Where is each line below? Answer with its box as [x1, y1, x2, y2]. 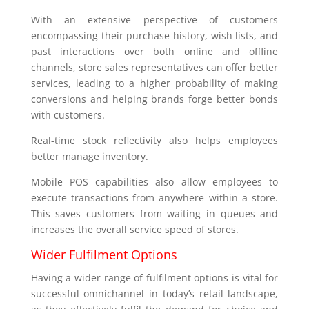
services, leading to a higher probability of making [30, 77, 279, 90]
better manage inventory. [30, 150, 148, 163]
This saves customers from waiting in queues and [30, 207, 279, 221]
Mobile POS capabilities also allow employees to [30, 175, 279, 189]
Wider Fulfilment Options [30, 246, 177, 263]
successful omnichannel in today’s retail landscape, [30, 287, 279, 301]
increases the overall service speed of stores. [30, 223, 239, 237]
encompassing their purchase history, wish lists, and [30, 29, 279, 43]
